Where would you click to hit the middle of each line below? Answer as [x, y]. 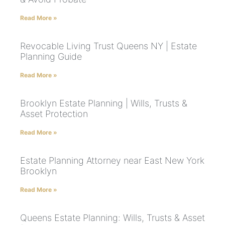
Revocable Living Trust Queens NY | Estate [108, 46]
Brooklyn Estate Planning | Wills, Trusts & [104, 103]
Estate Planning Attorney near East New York [112, 160]
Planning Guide [51, 56]
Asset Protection [54, 114]
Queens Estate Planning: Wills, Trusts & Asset [113, 217]
